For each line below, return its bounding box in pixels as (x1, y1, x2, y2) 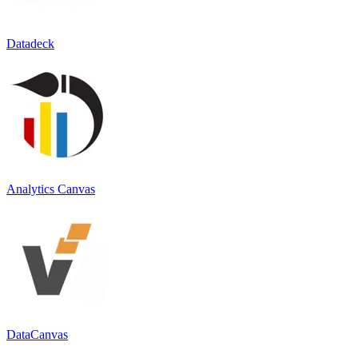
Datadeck (6, 36, 54, 50)
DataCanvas (6, 327, 68, 341)
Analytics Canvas (6, 181, 95, 196)
